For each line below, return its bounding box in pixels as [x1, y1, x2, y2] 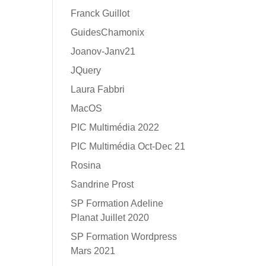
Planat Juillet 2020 [71, 213, 150, 223]
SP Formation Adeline [71, 198, 164, 208]
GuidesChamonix [71, 27, 145, 37]
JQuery [71, 65, 102, 75]
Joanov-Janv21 [71, 46, 136, 56]
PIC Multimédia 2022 [71, 122, 160, 132]
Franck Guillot [71, 8, 130, 18]
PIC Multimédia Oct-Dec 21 [71, 141, 186, 151]
